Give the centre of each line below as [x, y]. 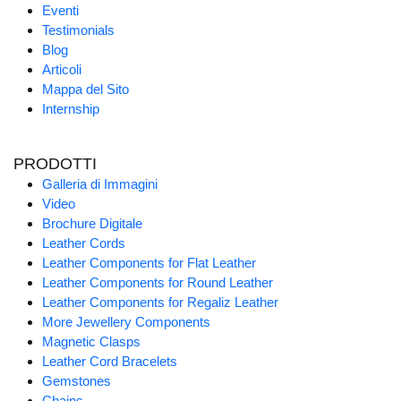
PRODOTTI [55, 164]
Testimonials [78, 30]
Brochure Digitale [92, 224]
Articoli [62, 70]
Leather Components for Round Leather [158, 283]
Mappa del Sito [85, 90]
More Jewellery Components [126, 322]
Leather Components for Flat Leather [149, 263]
